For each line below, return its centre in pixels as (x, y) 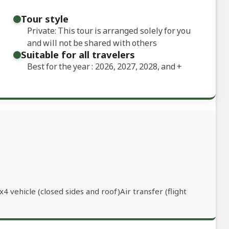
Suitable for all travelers (78, 55)
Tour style (44, 19)
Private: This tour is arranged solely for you (109, 31)
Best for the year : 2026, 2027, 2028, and (102, 67)
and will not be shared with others (92, 43)
